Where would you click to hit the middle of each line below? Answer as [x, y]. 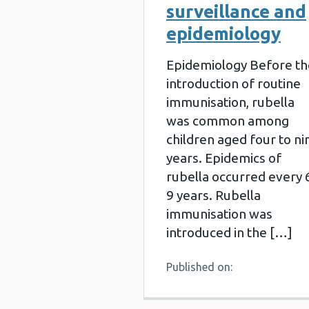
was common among [228, 121]
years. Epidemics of [224, 158]
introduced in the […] [229, 232]
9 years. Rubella [213, 195]
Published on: [199, 267]
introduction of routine [233, 83]
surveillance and [236, 11]
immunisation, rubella [230, 102]
